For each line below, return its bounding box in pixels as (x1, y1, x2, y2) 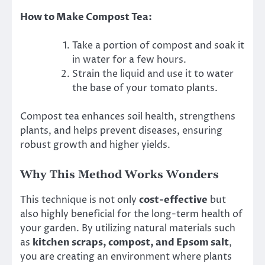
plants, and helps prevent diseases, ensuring (20, 124, 222, 138)
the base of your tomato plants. (72, 82, 218, 95)
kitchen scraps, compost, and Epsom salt (33, 235, 229, 249)
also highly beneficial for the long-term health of (20, 207, 243, 221)
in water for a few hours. (72, 53, 186, 67)
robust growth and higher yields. (20, 138, 170, 152)
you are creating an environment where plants (20, 250, 232, 263)
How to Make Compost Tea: (20, 11, 152, 24)
